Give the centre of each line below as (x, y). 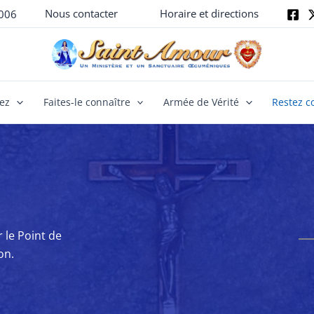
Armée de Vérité (202, 102)
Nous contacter (81, 13)
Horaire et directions (209, 13)
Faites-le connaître (87, 102)
